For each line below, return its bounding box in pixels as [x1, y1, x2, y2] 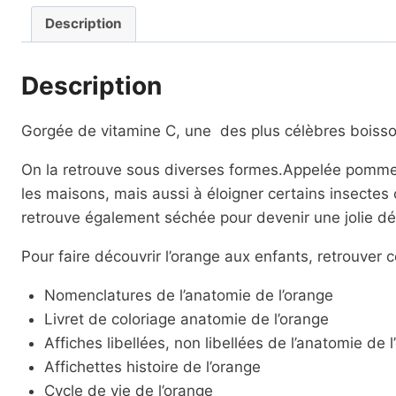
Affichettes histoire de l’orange [43, 357, 261, 376]
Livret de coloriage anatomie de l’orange [43, 309, 329, 328]
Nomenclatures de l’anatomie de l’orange [43, 286, 333, 304]
